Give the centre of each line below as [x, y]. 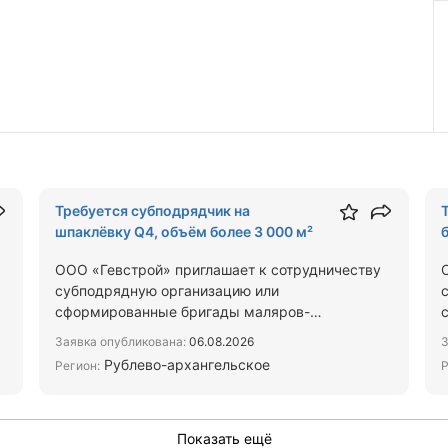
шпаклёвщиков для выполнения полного [194, 332]
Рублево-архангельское [185, 364]
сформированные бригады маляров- [183, 311]
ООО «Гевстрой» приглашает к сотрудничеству [218, 269]
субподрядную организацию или [167, 290]
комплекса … [101, 353]
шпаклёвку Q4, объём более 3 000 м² [184, 231]
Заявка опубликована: [121, 341]
